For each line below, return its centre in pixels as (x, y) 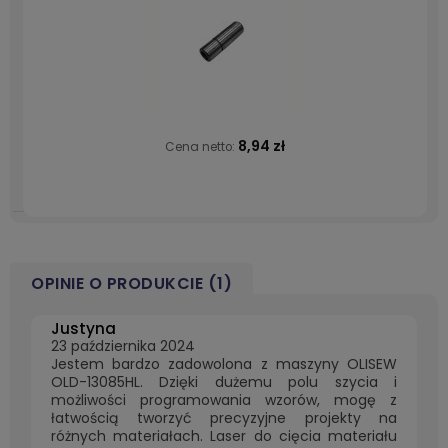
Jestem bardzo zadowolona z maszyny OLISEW (224, 364)
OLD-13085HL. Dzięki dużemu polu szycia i (224, 382)
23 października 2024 (123, 346)
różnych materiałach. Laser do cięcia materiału (224, 436)
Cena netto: (201, 147)
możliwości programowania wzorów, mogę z (224, 400)
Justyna (83, 328)
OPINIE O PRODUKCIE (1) (131, 283)
